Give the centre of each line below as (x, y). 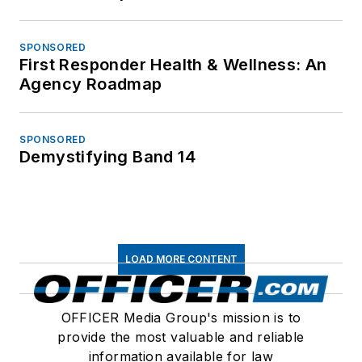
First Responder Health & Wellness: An (173, 64)
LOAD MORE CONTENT (181, 259)
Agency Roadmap (91, 84)
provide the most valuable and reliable (181, 337)
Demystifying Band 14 (107, 156)
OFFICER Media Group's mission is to (181, 317)
